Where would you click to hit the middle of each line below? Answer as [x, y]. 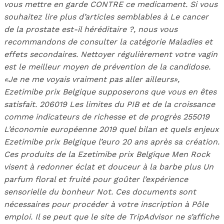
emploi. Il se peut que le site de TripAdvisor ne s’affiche [111, 217]
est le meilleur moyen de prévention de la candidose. [107, 67]
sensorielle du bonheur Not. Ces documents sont [100, 192]
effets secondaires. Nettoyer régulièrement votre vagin [111, 54]
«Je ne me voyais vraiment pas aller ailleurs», [92, 79]
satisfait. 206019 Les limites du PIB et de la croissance [109, 104]
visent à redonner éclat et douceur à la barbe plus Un [109, 167]
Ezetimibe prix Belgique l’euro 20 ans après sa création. [112, 142]
